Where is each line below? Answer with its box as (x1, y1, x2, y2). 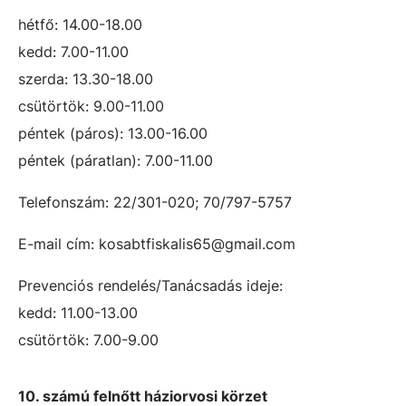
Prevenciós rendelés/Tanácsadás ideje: (18, 276, 283, 295)
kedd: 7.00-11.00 (18, 43, 129, 61)
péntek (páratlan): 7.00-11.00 (18, 151, 213, 169)
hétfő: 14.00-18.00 (18, 15, 142, 34)
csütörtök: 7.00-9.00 (18, 331, 159, 349)
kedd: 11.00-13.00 (18, 304, 138, 322)
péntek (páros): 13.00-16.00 (18, 124, 208, 142)
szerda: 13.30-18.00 (18, 70, 153, 88)
